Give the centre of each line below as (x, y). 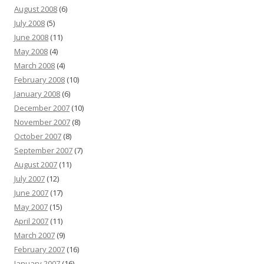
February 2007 (39, 249)
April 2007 (31, 221)
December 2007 (42, 108)
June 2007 (31, 193)
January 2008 (37, 94)
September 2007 (43, 150)
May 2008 (31, 51)
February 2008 (39, 80)
